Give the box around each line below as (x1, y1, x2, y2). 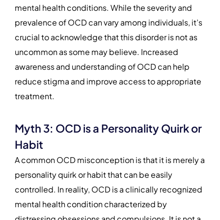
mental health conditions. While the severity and (15, 2, 192, 13)
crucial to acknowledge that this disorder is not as (15, 31, 197, 42)
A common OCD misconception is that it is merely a (15, 154, 205, 165)
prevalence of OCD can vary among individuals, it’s (15, 17, 202, 27)
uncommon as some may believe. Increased (15, 46, 178, 57)
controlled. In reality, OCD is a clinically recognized (15, 184, 202, 194)
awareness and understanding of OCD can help (15, 61, 190, 72)
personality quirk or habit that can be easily (15, 169, 172, 180)
